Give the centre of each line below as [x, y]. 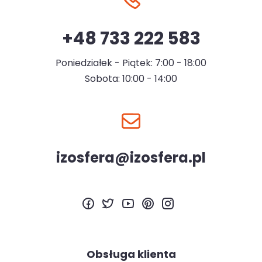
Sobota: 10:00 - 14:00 [131, 79]
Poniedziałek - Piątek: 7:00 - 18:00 [131, 63]
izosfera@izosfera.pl [131, 158]
